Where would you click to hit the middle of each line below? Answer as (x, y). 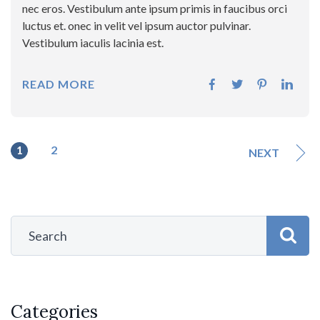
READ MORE (59, 84)
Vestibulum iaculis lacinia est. (93, 43)
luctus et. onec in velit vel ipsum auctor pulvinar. (136, 26)
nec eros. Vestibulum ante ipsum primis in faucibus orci (155, 9)
